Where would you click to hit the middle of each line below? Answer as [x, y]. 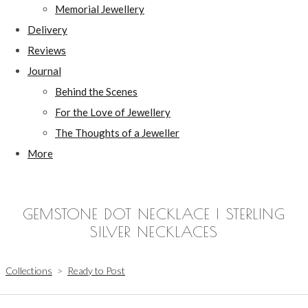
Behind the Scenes [96, 91]
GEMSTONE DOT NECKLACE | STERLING [154, 213]
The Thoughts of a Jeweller [117, 132]
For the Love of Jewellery [113, 112]
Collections [29, 270]
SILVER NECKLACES [154, 231]
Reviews [47, 50]
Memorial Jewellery [100, 9]
